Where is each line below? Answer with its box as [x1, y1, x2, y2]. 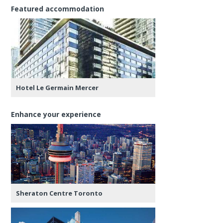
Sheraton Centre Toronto [16, 188, 103, 198]
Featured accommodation [11, 3, 105, 13]
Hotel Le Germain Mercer [16, 83, 99, 92]
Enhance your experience [11, 109, 102, 119]
